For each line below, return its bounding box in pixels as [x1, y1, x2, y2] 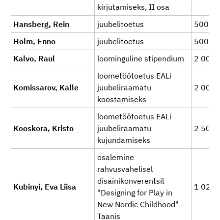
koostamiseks [97, 94, 146, 104]
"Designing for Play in [97, 188, 172, 197]
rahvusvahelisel [97, 164, 153, 174]
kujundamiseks [97, 135, 150, 145]
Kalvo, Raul [13, 54, 55, 63]
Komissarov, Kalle [13, 82, 79, 92]
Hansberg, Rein [13, 19, 69, 29]
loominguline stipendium [97, 54, 184, 63]
